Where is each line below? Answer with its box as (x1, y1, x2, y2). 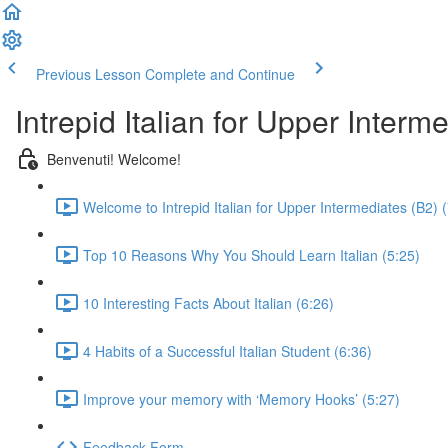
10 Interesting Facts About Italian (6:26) (83, 292, 334, 313)
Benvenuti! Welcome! (47, 148, 181, 169)
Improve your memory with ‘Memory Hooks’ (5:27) (83, 388, 400, 409)
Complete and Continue (145, 64, 295, 84)
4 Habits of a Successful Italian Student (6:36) (83, 340, 372, 361)
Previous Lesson (36, 64, 141, 84)
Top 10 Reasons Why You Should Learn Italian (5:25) (83, 244, 420, 265)
